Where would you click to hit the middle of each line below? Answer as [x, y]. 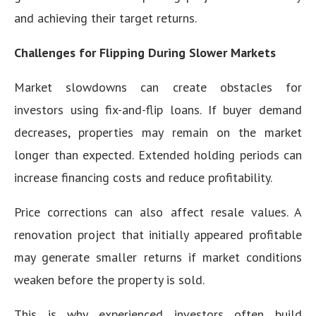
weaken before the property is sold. [109, 279]
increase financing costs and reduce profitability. [143, 177]
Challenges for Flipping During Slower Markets [145, 52]
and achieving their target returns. [105, 18]
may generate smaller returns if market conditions [158, 257]
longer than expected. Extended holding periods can [158, 154]
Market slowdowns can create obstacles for [158, 87]
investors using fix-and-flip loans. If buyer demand [158, 109]
